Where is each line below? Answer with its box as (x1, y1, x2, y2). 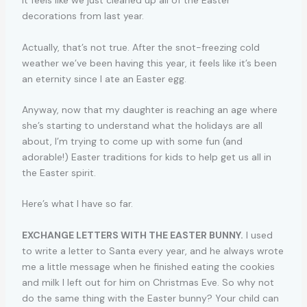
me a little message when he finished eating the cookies (21, 260, 275, 273)
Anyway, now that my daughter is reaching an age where (21, 103, 278, 116)
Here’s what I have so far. (21, 197, 133, 210)
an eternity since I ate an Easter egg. (21, 72, 186, 85)
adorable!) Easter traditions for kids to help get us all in (21, 151, 271, 164)
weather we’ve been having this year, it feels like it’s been (21, 56, 277, 69)
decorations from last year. (21, 10, 144, 23)
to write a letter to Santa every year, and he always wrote (21, 244, 284, 257)
